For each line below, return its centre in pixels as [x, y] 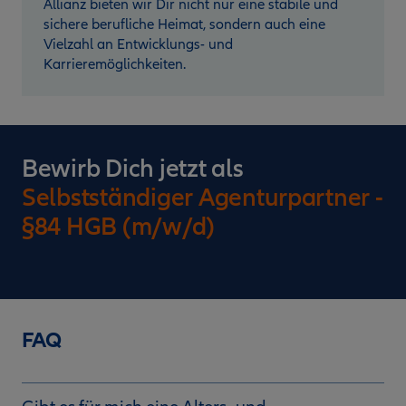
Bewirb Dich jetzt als [133, 168]
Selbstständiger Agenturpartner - [203, 197]
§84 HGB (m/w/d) [119, 226]
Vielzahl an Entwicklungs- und [138, 44]
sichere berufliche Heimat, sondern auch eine [184, 24]
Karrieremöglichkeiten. [115, 64]
